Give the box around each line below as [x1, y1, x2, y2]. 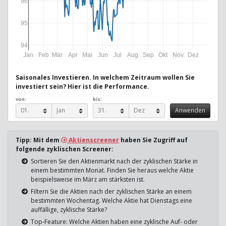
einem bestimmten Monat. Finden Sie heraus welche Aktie [31, 165, 194, 175]
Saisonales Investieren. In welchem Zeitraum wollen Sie [16, 73, 195, 82]
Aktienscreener [67, 135, 119, 144]
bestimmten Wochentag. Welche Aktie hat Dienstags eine [31, 196, 192, 205]
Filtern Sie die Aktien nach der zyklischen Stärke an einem [31, 187, 192, 196]
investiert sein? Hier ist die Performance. [16, 82, 149, 91]
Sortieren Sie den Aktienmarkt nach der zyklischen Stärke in [31, 156, 198, 165]
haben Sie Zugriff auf [119, 135, 188, 144]
